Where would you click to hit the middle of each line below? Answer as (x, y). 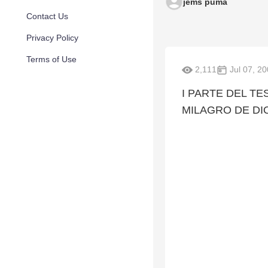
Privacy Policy (52, 38)
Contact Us (47, 16)
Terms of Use (51, 59)
